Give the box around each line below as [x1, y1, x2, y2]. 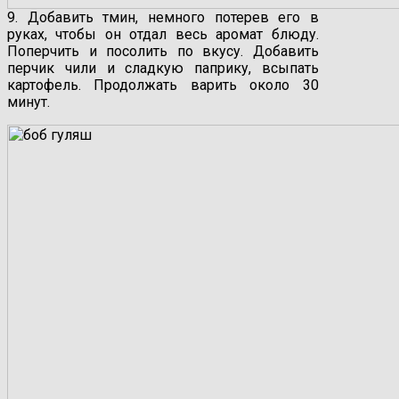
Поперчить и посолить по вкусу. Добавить [7, 43, 319, 61]
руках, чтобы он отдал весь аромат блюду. [7, 26, 319, 44]
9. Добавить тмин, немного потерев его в [7, 9, 319, 27]
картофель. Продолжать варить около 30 [7, 77, 319, 94]
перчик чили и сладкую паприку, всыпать [7, 60, 319, 77]
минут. [7, 94, 50, 111]
